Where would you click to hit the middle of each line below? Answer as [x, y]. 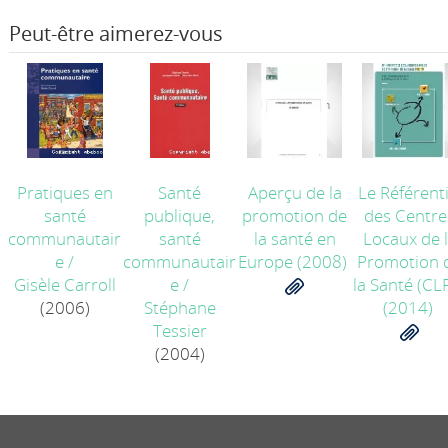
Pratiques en [64, 192]
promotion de [295, 215]
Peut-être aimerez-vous [116, 33]
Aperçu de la [294, 192]
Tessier [179, 330]
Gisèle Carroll [64, 284]
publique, [180, 215]
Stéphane [179, 307]
